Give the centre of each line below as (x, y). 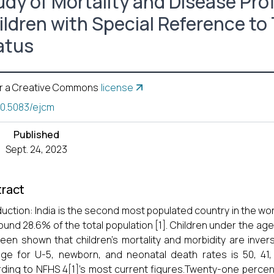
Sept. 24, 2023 (37, 149)
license (117, 87)
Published (37, 135)
